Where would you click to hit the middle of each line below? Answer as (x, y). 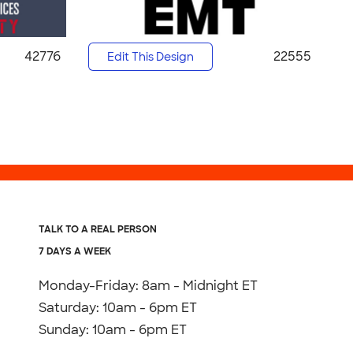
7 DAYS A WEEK (75, 251)
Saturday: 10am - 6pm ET (118, 307)
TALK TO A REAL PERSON (98, 229)
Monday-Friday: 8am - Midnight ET (149, 285)
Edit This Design (151, 57)
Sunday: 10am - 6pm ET (113, 329)
